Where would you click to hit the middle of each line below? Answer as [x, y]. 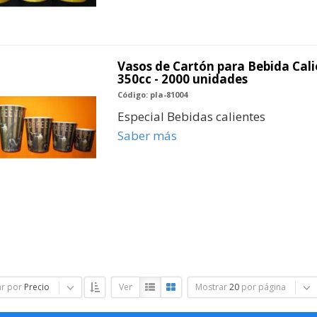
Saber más [147, 135]
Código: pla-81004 [152, 94]
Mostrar [211, 287]
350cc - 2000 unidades [182, 79]
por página [263, 287]
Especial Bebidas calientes [191, 116]
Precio [36, 287]
